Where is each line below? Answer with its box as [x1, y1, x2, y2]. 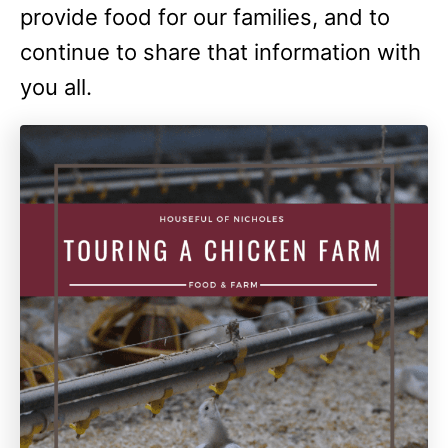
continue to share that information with [20, 39, 421, 65]
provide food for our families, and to [20, 4, 390, 30]
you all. [20, 74, 92, 100]
